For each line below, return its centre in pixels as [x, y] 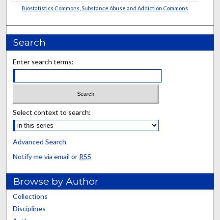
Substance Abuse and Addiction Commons [135, 8]
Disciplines [29, 208]
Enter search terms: [43, 62]
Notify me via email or [46, 156]
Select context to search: [52, 112]
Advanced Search [40, 141]
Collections [30, 196]
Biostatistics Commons [50, 8]
